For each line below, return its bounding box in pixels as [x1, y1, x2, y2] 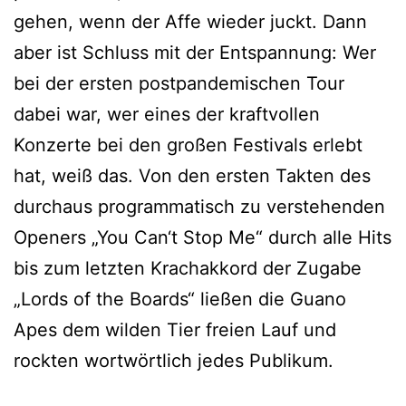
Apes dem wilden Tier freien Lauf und [14, 319, 336, 341]
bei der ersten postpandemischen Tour [14, 72, 344, 94]
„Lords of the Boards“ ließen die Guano [14, 288, 346, 310]
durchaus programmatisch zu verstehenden [14, 196, 385, 217]
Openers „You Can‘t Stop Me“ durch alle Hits [14, 227, 391, 248]
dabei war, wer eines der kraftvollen [14, 103, 320, 125]
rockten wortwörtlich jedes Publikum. [14, 350, 333, 372]
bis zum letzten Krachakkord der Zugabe [14, 257, 362, 279]
